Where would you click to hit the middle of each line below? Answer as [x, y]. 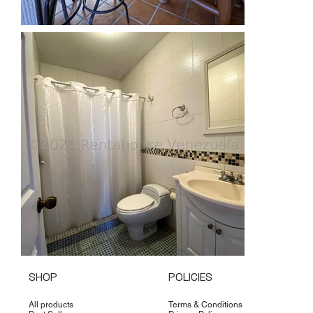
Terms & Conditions [206, 304]
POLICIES [191, 277]
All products [51, 304]
